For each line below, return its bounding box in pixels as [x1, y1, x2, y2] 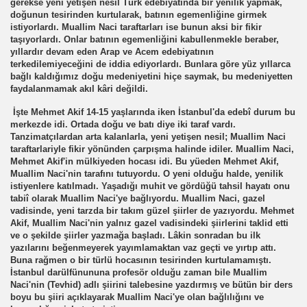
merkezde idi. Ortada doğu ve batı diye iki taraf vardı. [10, 119, 236, 130]
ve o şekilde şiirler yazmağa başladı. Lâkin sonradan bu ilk [10, 230, 260, 241]
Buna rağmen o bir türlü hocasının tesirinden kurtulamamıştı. [10, 255, 271, 265]
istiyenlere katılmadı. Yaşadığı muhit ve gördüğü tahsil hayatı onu [10, 181, 290, 191]
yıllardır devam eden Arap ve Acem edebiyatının [10, 47, 214, 57]
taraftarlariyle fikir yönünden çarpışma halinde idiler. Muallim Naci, [10, 144, 294, 154]
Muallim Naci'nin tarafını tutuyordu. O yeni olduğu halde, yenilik [10, 169, 283, 179]
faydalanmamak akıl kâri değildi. [10, 84, 148, 94]
